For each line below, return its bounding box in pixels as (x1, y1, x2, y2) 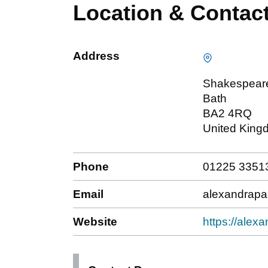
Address (73, 50, 120, 63)
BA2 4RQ (203, 106, 252, 120)
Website (73, 215, 117, 229)
